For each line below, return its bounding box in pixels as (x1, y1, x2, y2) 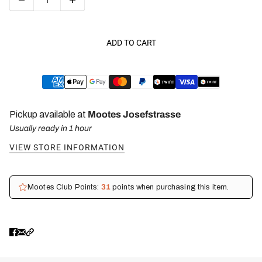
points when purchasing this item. (110, 182, 229, 191)
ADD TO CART (106, 38, 156, 48)
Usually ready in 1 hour (9, 123, 92, 133)
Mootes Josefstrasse (88, 109, 181, 119)
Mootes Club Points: (27, 182, 101, 191)
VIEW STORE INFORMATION (9, 142, 125, 152)
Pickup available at (9, 109, 88, 119)
